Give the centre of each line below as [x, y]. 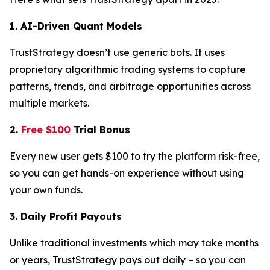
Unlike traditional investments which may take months [134, 243]
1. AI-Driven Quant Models [76, 26]
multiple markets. [49, 103]
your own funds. [46, 190]
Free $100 [46, 130]
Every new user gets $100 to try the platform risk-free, [135, 156]
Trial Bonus [100, 130]
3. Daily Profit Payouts [66, 216]
